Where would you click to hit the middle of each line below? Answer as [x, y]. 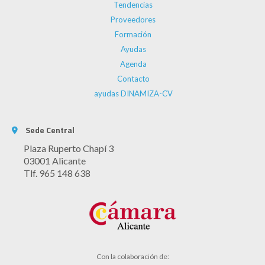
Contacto [133, 78]
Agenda [133, 64]
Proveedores [133, 19]
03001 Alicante [55, 160]
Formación [133, 34]
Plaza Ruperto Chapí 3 [69, 148]
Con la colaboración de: [132, 256]
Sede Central [50, 130]
